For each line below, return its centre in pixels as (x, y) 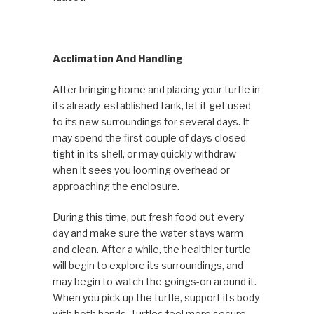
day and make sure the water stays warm (148, 233)
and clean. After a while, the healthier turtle (151, 250)
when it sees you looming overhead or (141, 170)
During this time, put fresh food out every (148, 217)
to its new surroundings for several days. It (151, 122)
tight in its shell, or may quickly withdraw (144, 154)
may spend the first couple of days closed (149, 138)
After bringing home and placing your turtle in (156, 90)
